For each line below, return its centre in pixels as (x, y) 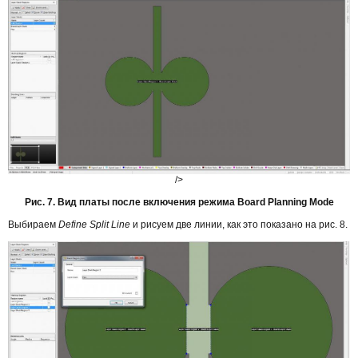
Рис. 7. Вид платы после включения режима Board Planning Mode (179, 202)
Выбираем (33, 224)
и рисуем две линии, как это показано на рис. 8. (239, 224)
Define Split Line (94, 224)
